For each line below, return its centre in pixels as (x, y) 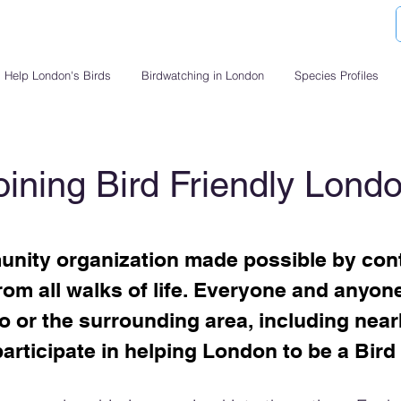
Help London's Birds (58, 75)
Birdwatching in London (203, 75)
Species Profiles (337, 75)
